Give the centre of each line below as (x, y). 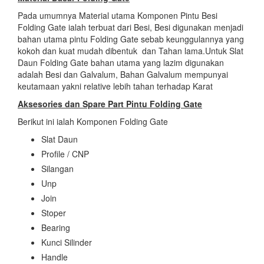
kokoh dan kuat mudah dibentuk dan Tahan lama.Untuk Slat (131, 51)
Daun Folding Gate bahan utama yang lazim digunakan (121, 63)
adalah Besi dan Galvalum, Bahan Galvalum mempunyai (123, 75)
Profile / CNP (65, 154)
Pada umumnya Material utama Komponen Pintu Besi (118, 16)
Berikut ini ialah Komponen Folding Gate (93, 122)
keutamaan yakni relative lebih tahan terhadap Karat (115, 86)
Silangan (57, 169)
